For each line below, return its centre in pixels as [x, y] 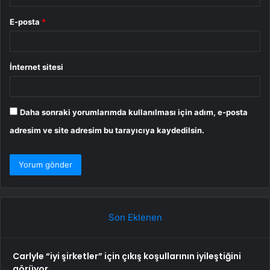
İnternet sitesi [36, 67]
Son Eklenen [135, 218]
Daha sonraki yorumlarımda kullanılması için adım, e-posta [134, 112]
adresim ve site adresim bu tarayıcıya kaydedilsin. [107, 130]
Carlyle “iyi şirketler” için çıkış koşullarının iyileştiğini [127, 256]
